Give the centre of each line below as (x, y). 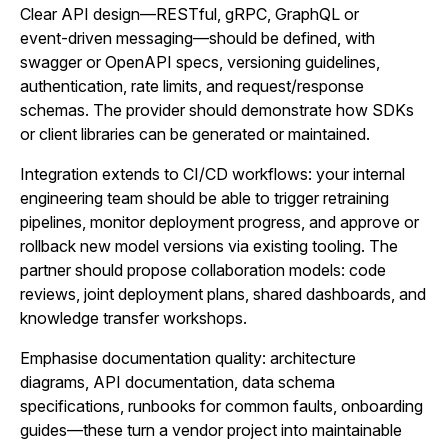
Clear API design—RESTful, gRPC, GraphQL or (189, 14)
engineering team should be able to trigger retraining (204, 198)
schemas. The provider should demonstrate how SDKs (217, 110)
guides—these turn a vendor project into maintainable (211, 430)
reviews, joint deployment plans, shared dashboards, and (223, 294)
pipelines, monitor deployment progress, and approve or (219, 222)
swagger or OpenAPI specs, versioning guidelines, (200, 62)
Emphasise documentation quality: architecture (188, 358)
